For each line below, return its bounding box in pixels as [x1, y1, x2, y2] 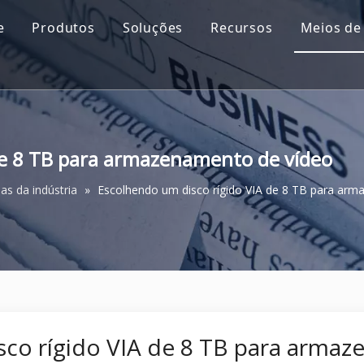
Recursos [210, 19, 273, 37]
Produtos [32, 19, 95, 37]
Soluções [122, 19, 184, 37]
